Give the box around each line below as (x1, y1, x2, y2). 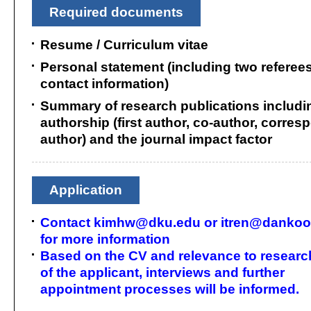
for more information (40, 232, 170, 246)
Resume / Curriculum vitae (40, 37, 208, 52)
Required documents (49, 5, 183, 19)
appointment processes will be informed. (40, 282, 299, 296)
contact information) (40, 76, 169, 91)
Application (49, 183, 122, 197)
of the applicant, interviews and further (40, 265, 285, 280)
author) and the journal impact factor (40, 132, 272, 146)
